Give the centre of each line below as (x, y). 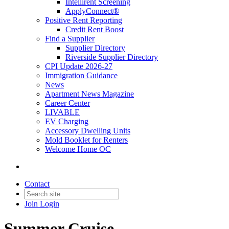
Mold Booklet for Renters (86, 140)
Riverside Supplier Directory (112, 57)
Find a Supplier (70, 39)
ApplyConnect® (92, 11)
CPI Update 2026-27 (79, 66)
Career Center (67, 103)
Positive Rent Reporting (84, 20)
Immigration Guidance (81, 75)
